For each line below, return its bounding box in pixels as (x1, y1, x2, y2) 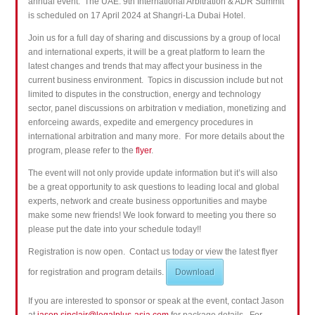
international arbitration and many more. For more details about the (27, 131, 285, 142)
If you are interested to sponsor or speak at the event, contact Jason (27, 296, 284, 307)
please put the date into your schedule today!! (27, 224, 201, 235)
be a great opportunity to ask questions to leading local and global (27, 182, 279, 193)
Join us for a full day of (27, 33, 115, 44)
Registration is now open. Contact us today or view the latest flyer (27, 247, 278, 257)
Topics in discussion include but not (145, 75, 283, 86)
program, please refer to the (27, 146, 136, 156)
